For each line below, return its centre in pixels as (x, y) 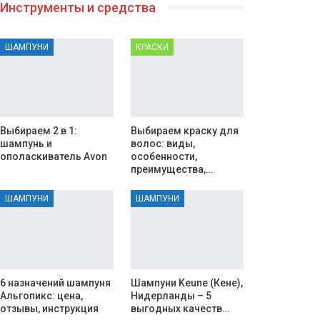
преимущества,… (171, 170)
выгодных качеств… (180, 309)
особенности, (164, 157)
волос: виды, (162, 144)
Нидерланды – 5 (171, 296)
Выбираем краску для (184, 131)
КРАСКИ (152, 47)
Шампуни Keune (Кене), (186, 283)
